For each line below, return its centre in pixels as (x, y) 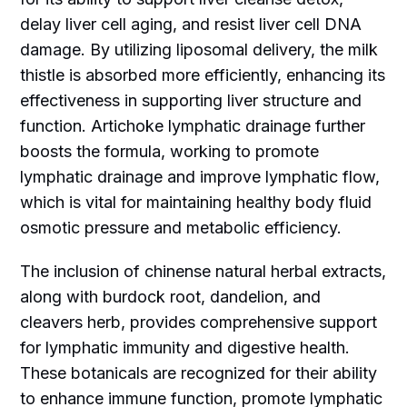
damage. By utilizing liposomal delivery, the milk (199, 49)
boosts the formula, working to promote (170, 151)
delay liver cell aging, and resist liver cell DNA (191, 24)
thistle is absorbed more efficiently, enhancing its (203, 74)
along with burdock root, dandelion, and (171, 296)
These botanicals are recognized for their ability (199, 372)
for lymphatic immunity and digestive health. (185, 347)
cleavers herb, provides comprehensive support (199, 322)
